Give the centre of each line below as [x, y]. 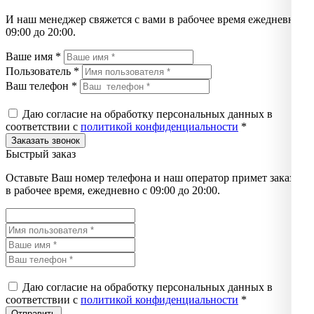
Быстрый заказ [41, 153]
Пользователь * [42, 71]
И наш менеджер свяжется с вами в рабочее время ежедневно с [157, 19]
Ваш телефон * [41, 86]
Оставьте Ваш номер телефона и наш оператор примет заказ [150, 177]
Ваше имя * [33, 56]
